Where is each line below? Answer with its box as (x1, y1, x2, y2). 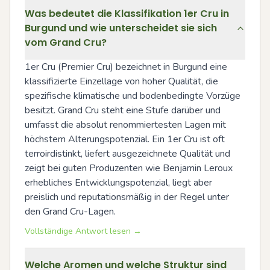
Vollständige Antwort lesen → (25, 225, 142, 237)
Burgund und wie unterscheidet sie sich (25, 20, 217, 35)
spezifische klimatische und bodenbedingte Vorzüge (25, 89, 240, 102)
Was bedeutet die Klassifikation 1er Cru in (25, 6, 229, 20)
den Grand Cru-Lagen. (25, 204, 116, 218)
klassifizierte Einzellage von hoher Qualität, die (25, 74, 218, 88)
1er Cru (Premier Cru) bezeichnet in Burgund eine (25, 60, 227, 74)
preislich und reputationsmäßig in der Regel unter (25, 190, 229, 204)
